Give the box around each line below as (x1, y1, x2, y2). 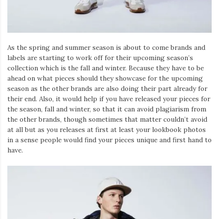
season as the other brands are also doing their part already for (7, 84, 207, 93)
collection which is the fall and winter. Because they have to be (7, 64, 204, 73)
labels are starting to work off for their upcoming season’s (7, 53, 193, 63)
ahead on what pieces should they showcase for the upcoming (7, 74, 203, 83)
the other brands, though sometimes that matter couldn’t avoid (7, 115, 207, 124)
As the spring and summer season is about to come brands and (7, 43, 205, 52)
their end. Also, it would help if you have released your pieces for (7, 94, 210, 104)
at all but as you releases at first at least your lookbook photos (7, 125, 206, 134)
